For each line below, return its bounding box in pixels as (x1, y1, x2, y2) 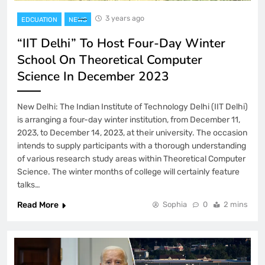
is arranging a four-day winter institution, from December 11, (17, 115, 240, 125)
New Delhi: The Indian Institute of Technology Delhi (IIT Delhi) (17, 102, 248, 112)
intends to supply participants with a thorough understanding (17, 141, 246, 151)
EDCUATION (21, 16, 57, 24)
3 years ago (105, 14, 144, 23)
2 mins (224, 200, 248, 209)
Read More (17, 200, 59, 211)
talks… (17, 180, 40, 190)
